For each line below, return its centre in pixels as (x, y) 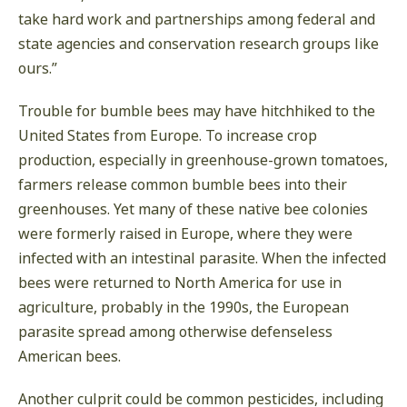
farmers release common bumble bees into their (183, 185)
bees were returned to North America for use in (180, 283)
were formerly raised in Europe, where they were (185, 234)
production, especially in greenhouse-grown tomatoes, (203, 160)
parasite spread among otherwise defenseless (175, 332)
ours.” (38, 69)
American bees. (69, 357)
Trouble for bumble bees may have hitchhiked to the (197, 111)
